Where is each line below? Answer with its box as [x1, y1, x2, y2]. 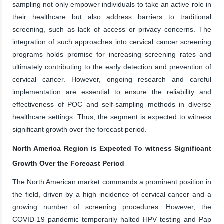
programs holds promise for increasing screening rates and [12, 50, 211, 58]
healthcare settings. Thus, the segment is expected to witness [12, 112, 211, 121]
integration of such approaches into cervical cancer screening [12, 37, 211, 46]
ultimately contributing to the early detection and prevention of [12, 62, 211, 71]
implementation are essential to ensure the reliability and [12, 87, 211, 96]
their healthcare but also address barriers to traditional [12, 12, 211, 21]
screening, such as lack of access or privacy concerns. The [12, 25, 211, 33]
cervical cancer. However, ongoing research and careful [12, 75, 211, 83]
